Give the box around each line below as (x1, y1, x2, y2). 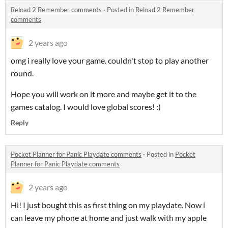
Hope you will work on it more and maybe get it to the (11, 89, 196, 99)
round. (11, 68, 34, 78)
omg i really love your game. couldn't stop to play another (11, 55, 209, 65)
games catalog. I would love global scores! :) (11, 102, 161, 111)
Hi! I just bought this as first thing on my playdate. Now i (11, 200, 205, 210)
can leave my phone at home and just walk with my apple (11, 213, 207, 222)
